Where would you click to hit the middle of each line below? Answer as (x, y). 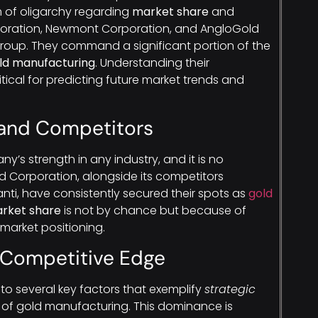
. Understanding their (152, 63)
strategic (230, 290)
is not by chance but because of (154, 210)
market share (170, 12)
